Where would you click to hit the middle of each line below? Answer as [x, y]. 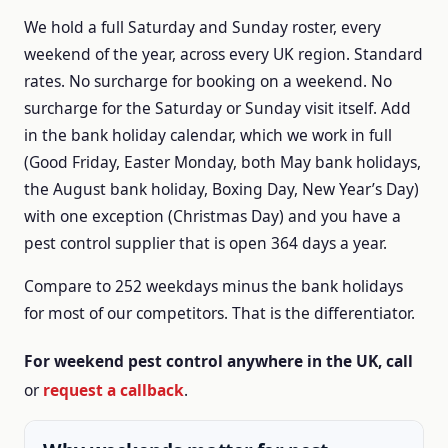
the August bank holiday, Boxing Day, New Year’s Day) [221, 189]
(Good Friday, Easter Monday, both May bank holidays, [222, 162]
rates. [46, 81]
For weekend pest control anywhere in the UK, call [218, 361]
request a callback [113, 390]
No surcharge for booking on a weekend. [220, 81]
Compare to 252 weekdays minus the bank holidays [213, 286]
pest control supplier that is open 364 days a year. [205, 243]
